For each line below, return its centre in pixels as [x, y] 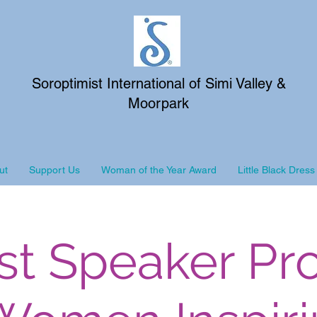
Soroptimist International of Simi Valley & [158, 83]
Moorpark [158, 103]
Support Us [54, 170]
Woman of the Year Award [159, 170]
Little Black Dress [276, 170]
